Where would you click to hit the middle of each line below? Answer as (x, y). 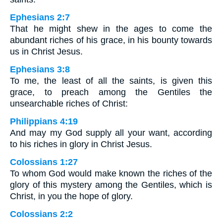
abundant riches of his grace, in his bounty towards (111, 40)
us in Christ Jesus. (46, 52)
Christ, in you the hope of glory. (71, 196)
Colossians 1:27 (44, 162)
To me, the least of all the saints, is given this (111, 81)
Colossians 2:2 (41, 214)
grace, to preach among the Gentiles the (111, 92)
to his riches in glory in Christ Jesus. (81, 144)
